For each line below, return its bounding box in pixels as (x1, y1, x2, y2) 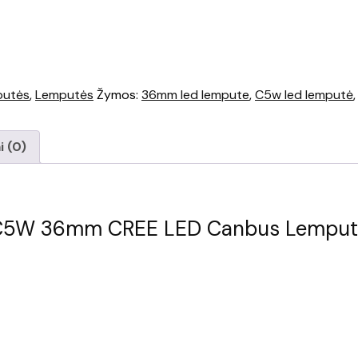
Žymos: (97, 86, 141, 104)
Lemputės (35, 86, 93, 104)
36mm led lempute (141, 86, 249, 104)
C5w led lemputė (255, 86, 353, 104)
